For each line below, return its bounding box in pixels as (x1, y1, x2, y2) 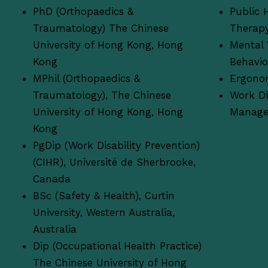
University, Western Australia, (32, 206, 175, 218)
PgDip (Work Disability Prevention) (32, 139, 200, 151)
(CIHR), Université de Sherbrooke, (32, 156, 196, 168)
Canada (32, 172, 71, 185)
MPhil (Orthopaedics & (32, 72, 140, 84)
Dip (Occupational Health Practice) (32, 239, 202, 252)
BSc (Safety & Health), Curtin (32, 189, 175, 202)
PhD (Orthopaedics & (32, 5, 133, 17)
